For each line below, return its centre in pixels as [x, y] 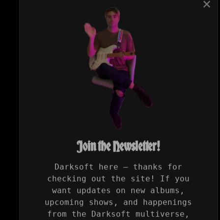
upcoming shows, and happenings [118, 199]
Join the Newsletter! [118, 144]
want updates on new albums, [118, 188]
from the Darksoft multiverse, [118, 211]
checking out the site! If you [118, 176]
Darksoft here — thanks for [118, 164]
